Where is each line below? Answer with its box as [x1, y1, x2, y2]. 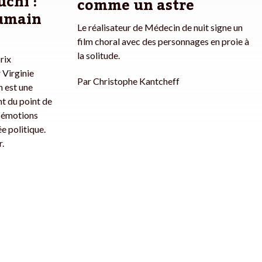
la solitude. [77, 50, 120, 61]
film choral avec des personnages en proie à [77, 36, 249, 47]
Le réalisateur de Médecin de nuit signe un [77, 22, 243, 33]
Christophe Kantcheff [93, 75, 180, 87]
